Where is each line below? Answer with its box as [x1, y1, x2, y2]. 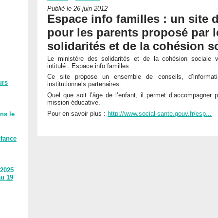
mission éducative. [47, 99, 100, 107]
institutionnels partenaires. [47, 80, 121, 88]
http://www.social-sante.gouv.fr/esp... [108, 109, 212, 117]
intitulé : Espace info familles [47, 62, 129, 70]
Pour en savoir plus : [47, 109, 108, 117]
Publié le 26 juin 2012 [47, 4, 108, 12]
